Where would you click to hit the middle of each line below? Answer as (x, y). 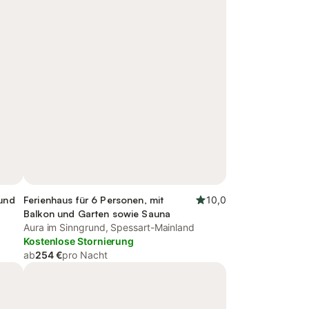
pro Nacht (85, 255)
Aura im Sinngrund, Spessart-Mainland (109, 227)
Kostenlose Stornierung (79, 241)
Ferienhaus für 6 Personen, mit (94, 200)
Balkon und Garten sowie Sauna (97, 213)
